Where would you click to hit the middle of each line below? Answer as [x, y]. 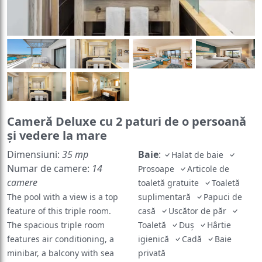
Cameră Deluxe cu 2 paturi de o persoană [127, 105]
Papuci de [223, 181]
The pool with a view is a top [63, 181]
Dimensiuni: [35, 138]
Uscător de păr [200, 195]
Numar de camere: [49, 152]
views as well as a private [56, 251]
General [158, 251]
